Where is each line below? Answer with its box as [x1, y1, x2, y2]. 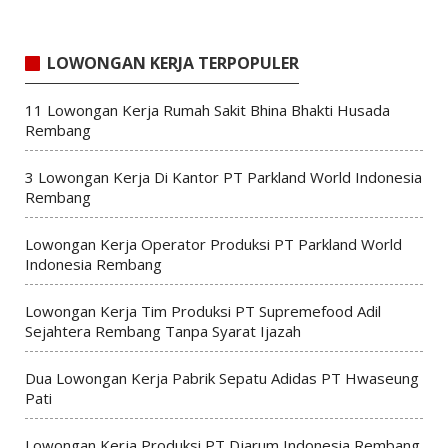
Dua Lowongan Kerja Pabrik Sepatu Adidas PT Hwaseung [24, 367, 419, 388]
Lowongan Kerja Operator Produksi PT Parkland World [24, 233, 402, 254]
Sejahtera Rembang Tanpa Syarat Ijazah [24, 320, 301, 341]
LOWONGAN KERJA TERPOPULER [46, 52, 299, 75]
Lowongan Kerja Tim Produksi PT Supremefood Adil [24, 300, 381, 321]
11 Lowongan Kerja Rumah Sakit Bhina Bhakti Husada [24, 99, 390, 120]
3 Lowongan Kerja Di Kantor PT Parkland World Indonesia [24, 166, 422, 187]
